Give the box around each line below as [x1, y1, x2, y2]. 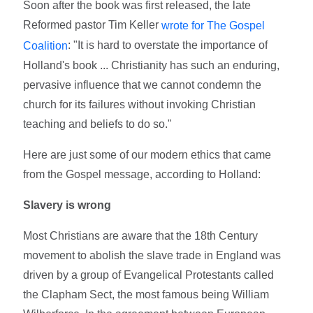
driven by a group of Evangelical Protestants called [23, 268, 275, 281]
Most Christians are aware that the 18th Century [23, 229, 259, 242]
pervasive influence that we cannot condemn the [23, 78, 262, 91]
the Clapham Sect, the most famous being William [23, 288, 270, 300]
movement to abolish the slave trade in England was [23, 249, 282, 261]
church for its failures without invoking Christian [23, 98, 256, 110]
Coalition [23, 39, 68, 52]
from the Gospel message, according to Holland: [23, 168, 261, 180]
